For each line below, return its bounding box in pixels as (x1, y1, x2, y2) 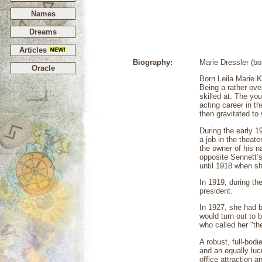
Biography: (133, 58, 173, 67)
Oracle (31, 64, 55, 73)
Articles (19, 46, 49, 54)
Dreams (29, 27, 57, 36)
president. (199, 186, 233, 195)
